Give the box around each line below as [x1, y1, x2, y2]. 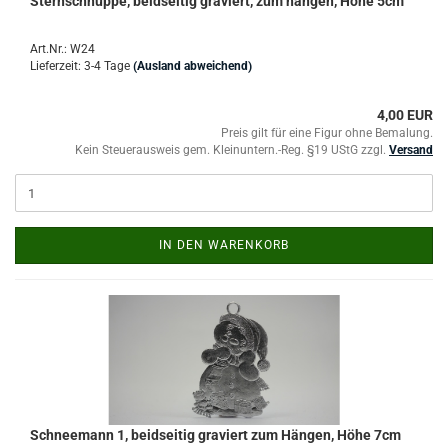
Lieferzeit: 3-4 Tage [30, 59, 130, 73]
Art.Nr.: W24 [30, 42, 95, 56]
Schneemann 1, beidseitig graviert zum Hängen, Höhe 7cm [30, 427, 401, 443]
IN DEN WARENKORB [159, 238, 289, 252]
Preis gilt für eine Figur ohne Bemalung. [221, 126, 433, 140]
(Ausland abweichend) [133, 59, 252, 73]
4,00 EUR [377, 107, 433, 123]
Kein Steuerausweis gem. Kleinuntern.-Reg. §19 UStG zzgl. [75, 143, 389, 157]
